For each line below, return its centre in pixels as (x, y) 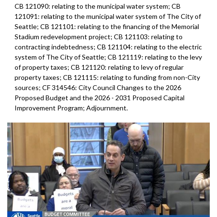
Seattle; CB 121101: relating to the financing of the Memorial (107, 27)
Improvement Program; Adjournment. (71, 108)
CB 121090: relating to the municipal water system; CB (98, 6)
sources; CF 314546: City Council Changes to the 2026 (98, 88)
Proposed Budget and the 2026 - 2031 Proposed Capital (100, 98)
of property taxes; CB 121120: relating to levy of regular (99, 67)
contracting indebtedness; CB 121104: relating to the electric (108, 47)
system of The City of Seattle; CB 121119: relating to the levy (108, 57)
